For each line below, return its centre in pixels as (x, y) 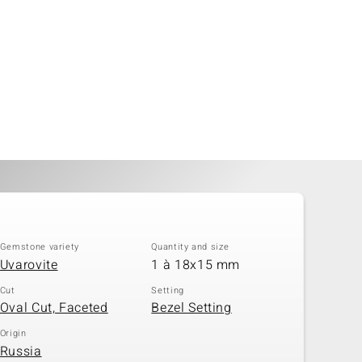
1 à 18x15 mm (196, 265)
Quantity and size (190, 247)
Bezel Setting (192, 308)
